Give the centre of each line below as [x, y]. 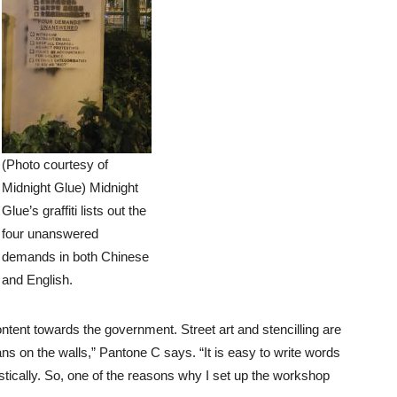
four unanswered [50, 233]
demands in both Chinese [75, 256]
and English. [37, 279]
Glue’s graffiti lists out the [74, 210]
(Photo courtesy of [55, 164]
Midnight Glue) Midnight [70, 187]
